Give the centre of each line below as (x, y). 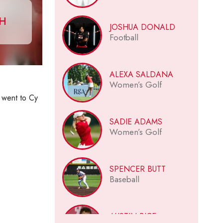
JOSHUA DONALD (142, 27)
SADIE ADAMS (136, 122)
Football (124, 37)
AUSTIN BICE (133, 216)
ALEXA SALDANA (141, 74)
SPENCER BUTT (137, 169)
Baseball (124, 179)
